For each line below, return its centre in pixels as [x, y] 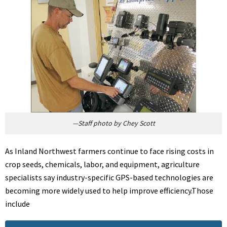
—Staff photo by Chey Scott [113, 123]
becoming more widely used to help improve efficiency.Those [109, 191]
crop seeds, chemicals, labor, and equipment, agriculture [102, 164]
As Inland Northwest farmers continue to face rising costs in [109, 151]
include [17, 204]
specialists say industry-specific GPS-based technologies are [109, 178]
